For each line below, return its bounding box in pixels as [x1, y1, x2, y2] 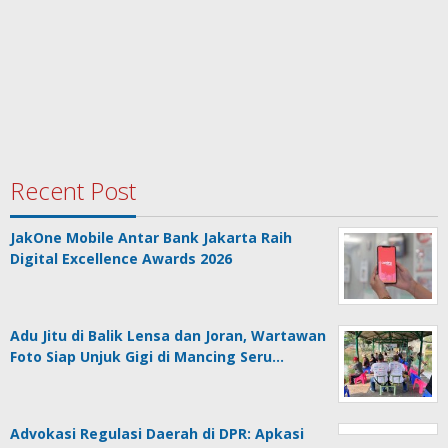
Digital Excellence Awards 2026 [10, 249, 232, 269]
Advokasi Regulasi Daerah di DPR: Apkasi [10, 424, 304, 444]
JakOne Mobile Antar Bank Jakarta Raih [10, 228, 292, 248]
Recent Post [10, 174, 136, 208]
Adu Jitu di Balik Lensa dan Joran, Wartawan [10, 326, 326, 346]
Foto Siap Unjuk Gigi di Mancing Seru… [10, 347, 284, 367]
